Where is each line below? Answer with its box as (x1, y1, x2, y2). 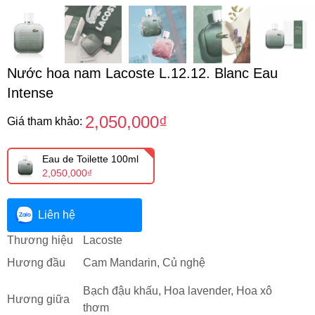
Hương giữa (7, 292, 70, 305)
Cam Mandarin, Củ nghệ (83, 256, 205, 269)
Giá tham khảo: (7, 115, 85, 127)
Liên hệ (38, 208, 75, 221)
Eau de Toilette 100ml (42, 153, 139, 165)
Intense (7, 84, 53, 101)
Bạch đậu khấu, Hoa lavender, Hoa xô (83, 284, 272, 297)
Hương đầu (7, 256, 65, 269)
